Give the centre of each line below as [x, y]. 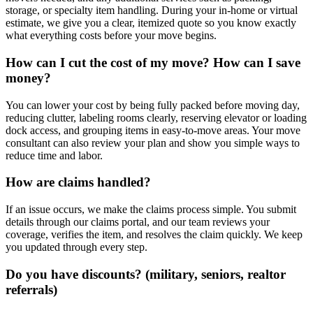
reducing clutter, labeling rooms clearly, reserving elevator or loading [156, 117]
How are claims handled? [78, 182]
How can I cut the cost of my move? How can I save [153, 62]
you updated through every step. [77, 247]
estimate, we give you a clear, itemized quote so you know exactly [151, 23]
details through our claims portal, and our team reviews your [138, 222]
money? [28, 78]
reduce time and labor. [54, 155]
